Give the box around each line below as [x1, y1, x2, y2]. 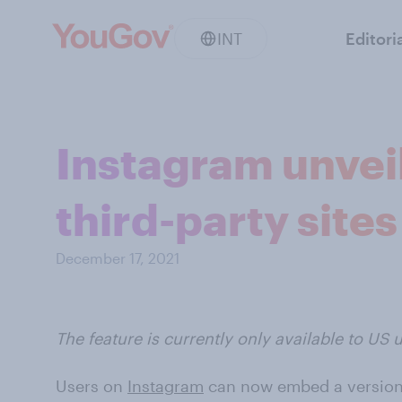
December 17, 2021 [56, 249, 179, 267]
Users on [56, 376, 127, 396]
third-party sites [56, 194, 398, 244]
